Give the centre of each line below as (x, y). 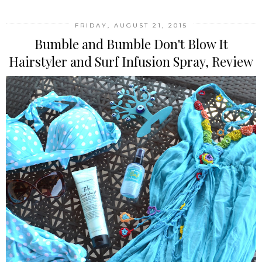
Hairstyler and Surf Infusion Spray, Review (131, 61)
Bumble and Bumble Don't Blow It (131, 44)
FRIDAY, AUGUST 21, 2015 (131, 25)
